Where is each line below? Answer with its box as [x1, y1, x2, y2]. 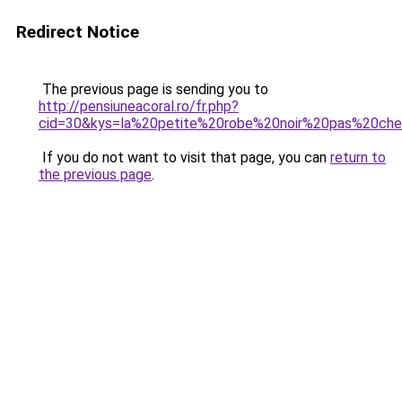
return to [330, 149, 386, 166]
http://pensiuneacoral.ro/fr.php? [39, 98, 239, 115]
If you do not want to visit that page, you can [39, 149, 330, 166]
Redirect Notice [16, 22, 139, 42]
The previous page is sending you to [39, 81, 268, 98]
